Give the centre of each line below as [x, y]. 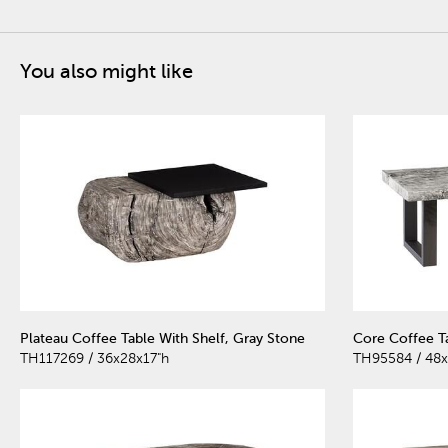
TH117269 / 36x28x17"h [94, 359]
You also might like [106, 71]
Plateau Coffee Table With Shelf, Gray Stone [162, 339]
